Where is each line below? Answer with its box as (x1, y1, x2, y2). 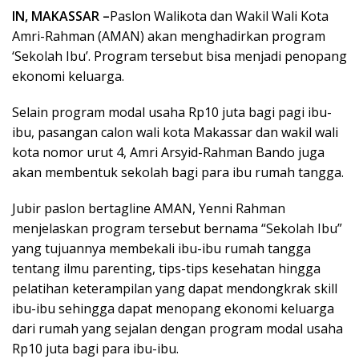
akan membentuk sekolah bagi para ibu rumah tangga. (12, 163, 344, 182)
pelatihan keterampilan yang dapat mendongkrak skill (12, 280, 337, 298)
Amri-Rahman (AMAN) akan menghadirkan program (12, 27, 325, 46)
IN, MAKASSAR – (12, 7, 110, 26)
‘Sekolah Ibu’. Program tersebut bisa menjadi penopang (12, 47, 347, 66)
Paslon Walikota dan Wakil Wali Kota (110, 7, 329, 26)
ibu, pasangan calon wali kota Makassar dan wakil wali (12, 123, 338, 142)
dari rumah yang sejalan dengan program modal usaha (12, 320, 343, 338)
